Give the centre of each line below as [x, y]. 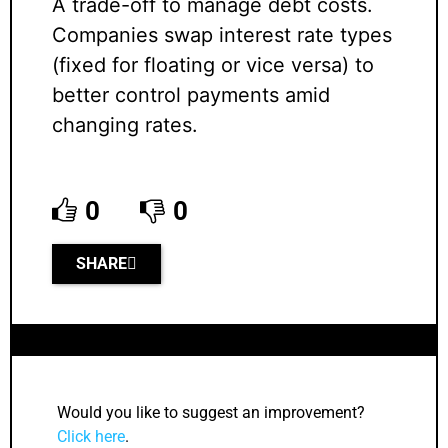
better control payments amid [191, 95]
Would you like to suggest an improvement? [211, 413]
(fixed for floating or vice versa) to [213, 65]
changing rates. [125, 125]
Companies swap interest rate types [222, 35]
